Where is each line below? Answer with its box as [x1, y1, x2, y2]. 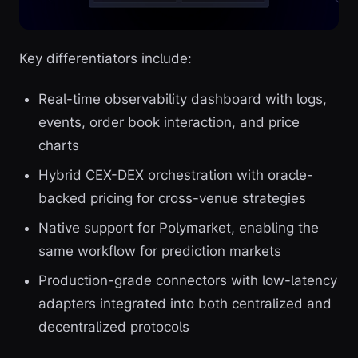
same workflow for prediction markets [38, 242, 281, 259]
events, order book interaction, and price [38, 113, 300, 130]
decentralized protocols [38, 318, 189, 335]
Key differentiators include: [19, 50, 192, 66]
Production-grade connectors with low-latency [38, 272, 337, 288]
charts [38, 137, 79, 153]
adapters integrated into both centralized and [38, 295, 332, 312]
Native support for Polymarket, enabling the [38, 219, 319, 236]
